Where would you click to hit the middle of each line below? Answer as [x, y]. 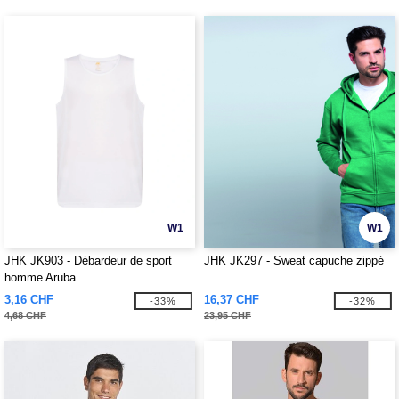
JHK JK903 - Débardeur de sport [88, 261]
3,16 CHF [29, 300]
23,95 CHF [228, 315]
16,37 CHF [232, 300]
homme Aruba [40, 277]
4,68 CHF [25, 315]
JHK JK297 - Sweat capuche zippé [294, 261]
